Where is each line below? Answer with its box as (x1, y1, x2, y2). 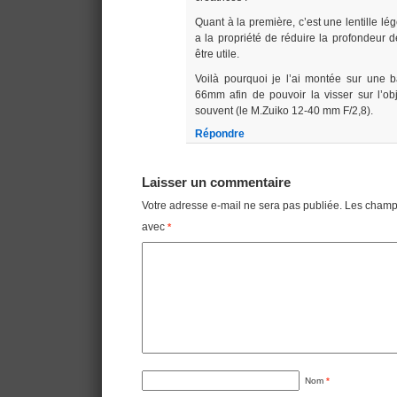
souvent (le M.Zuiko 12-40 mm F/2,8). (195, 105, 373, 118)
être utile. (195, 48, 239, 61)
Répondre (195, 128, 245, 141)
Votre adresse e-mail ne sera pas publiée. (142, 199, 342, 213)
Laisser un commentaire (142, 175, 291, 191)
